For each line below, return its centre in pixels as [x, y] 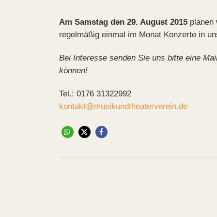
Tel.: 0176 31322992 [95, 94]
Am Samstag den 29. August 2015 [123, 22]
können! [73, 71]
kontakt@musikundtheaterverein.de [123, 107]
